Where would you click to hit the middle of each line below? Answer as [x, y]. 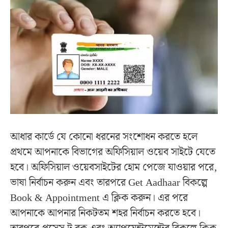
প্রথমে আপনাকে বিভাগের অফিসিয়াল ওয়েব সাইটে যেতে [113, 152]
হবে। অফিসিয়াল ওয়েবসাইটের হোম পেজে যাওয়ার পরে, [113, 168]
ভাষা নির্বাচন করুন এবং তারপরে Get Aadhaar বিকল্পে [109, 183]
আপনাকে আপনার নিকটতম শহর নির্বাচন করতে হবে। [105, 213]
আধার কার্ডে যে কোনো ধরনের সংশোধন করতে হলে [104, 137]
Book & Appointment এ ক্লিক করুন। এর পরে [99, 198]
